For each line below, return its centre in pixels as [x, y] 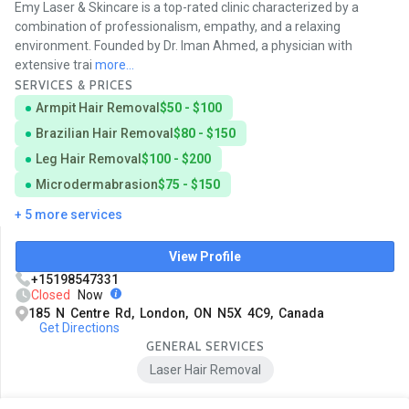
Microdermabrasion [97, 185]
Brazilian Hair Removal [105, 134]
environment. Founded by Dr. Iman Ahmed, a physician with [184, 46]
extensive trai [55, 65]
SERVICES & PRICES [74, 85]
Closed [51, 295]
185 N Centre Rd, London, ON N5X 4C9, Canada [176, 314]
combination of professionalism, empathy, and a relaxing [178, 27]
